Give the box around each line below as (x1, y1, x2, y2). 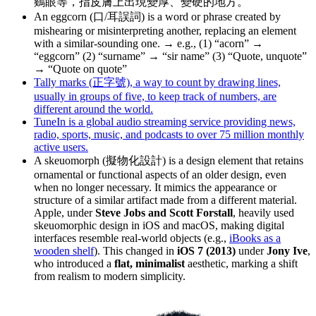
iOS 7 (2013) (177, 244, 236, 257)
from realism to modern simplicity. (34, 269, 186, 282)
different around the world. (34, 102, 153, 115)
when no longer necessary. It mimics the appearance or (34, 181, 276, 193)
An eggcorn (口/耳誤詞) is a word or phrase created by (34, 10, 281, 23)
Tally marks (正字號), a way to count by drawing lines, (34, 75, 281, 88)
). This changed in (94, 244, 177, 257)
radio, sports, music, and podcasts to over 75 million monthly (34, 128, 304, 140)
